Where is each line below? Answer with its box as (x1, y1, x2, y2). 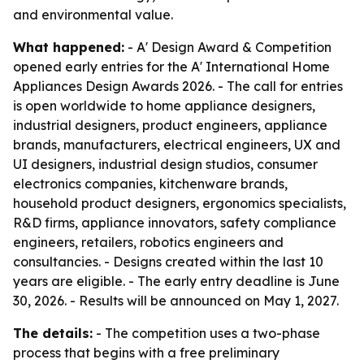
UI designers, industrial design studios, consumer (13, 156, 318, 172)
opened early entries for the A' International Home (13, 58, 330, 75)
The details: (13, 325, 93, 341)
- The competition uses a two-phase (93, 325, 320, 341)
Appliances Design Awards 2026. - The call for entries (13, 78, 343, 94)
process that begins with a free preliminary (13, 344, 279, 361)
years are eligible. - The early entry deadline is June (13, 273, 340, 289)
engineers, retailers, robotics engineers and (13, 234, 284, 250)
